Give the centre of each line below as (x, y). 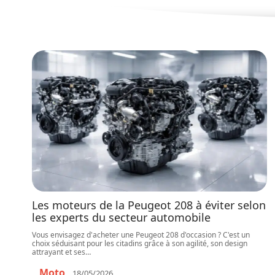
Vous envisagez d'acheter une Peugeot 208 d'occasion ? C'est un (141, 235)
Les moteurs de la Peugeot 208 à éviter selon (149, 205)
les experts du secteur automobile (121, 217)
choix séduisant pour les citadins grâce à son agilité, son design (140, 243)
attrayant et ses (59, 252)
